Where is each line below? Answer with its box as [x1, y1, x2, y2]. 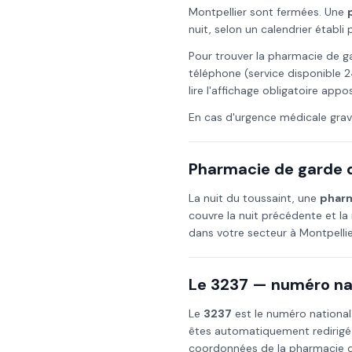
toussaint [243, 191, 292, 205]
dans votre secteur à [189, 225, 299, 240]
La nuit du [189, 191, 243, 205]
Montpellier [189, 5, 247, 19]
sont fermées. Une [247, 5, 347, 19]
